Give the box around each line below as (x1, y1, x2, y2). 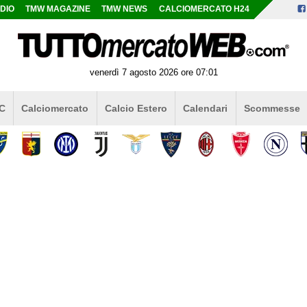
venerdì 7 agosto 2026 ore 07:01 (89, 66, 218, 77)
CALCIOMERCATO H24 (158, 5, 249, 13)
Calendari (183, 102, 228, 114)
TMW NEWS (101, 5, 148, 13)
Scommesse (243, 102, 300, 114)
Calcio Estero (104, 102, 167, 114)
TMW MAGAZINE (25, 5, 91, 13)
